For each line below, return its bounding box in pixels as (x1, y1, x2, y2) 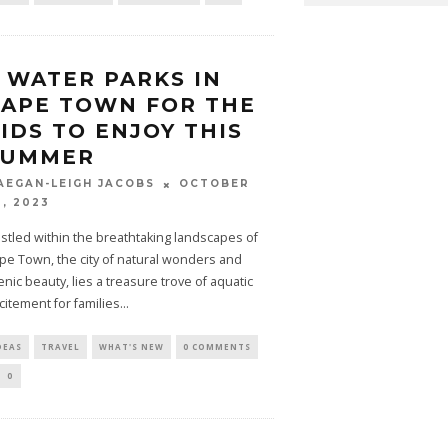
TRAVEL (40, 341, 80, 353)
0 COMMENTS (182, 341, 251, 353)
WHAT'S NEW (98, 341, 164, 353)
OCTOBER (178, 177, 250, 191)
